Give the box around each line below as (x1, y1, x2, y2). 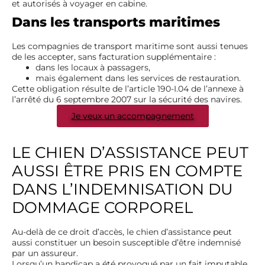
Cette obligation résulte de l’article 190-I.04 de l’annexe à (12, 83, 244, 94)
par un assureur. (12, 247, 78, 258)
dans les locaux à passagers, (35, 62, 150, 73)
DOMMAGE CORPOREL (12, 198, 193, 217)
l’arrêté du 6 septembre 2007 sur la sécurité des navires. (12, 93, 242, 105)
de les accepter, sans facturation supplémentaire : (12, 51, 216, 62)
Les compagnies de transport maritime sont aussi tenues (12, 40, 248, 51)
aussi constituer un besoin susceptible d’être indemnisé (12, 237, 241, 248)
